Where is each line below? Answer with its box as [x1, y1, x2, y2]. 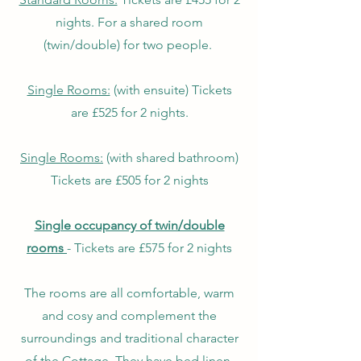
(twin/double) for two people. [44, 37, 215, 52]
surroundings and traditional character [20, 330, 239, 346]
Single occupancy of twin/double [34, 218, 225, 233]
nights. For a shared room [56, 15, 203, 30]
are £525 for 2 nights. [70, 105, 189, 120]
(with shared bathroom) [103, 150, 239, 165]
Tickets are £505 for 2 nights [50, 172, 209, 188]
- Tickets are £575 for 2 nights [67, 240, 232, 255]
